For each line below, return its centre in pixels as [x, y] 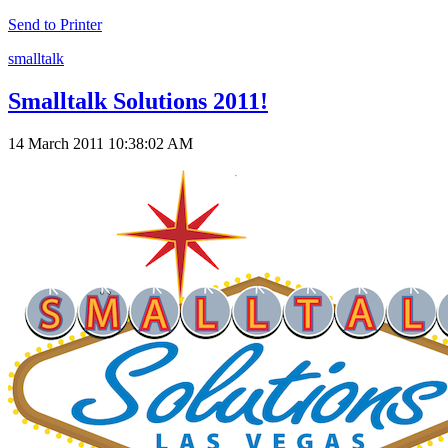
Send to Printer [55, 24]
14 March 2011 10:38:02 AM [100, 143]
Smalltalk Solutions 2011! [138, 100]
